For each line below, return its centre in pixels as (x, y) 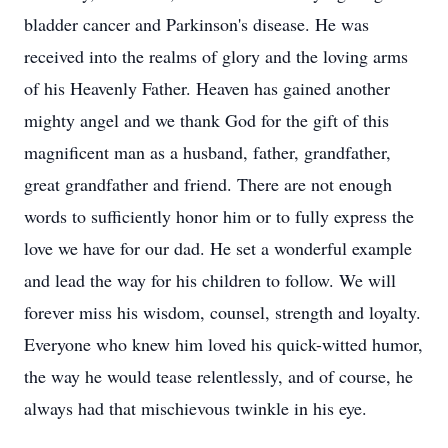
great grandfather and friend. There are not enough (208, 184)
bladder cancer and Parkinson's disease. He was (196, 24)
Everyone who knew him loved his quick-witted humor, (223, 344)
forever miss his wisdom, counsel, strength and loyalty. (222, 312)
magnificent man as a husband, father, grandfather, (207, 152)
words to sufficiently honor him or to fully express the (219, 216)
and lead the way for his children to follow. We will (210, 280)
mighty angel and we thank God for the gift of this (206, 120)
